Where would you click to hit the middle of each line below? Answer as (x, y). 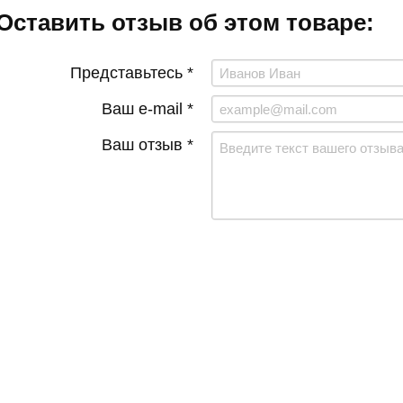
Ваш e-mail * (148, 109)
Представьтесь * (132, 73)
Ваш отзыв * (148, 145)
